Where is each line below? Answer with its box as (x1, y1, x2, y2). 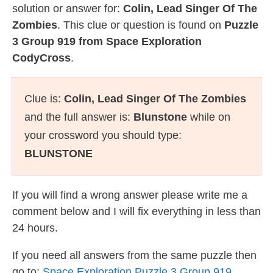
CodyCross (12, 52, 71, 64)
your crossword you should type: (24, 129, 182, 141)
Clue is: (24, 93, 64, 105)
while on (187, 111, 230, 123)
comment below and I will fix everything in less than (12, 205, 261, 218)
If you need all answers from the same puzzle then (12, 249, 257, 261)
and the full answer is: (24, 111, 133, 123)
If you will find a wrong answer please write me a (12, 189, 247, 201)
